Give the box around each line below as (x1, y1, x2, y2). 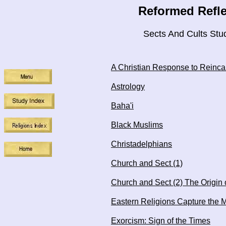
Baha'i (111, 101, 134, 110)
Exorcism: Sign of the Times (111, 216, 210, 225)
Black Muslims (111, 121, 163, 129)
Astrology (111, 82, 145, 91)
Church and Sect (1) (111, 159, 183, 167)
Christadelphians (111, 140, 172, 148)
